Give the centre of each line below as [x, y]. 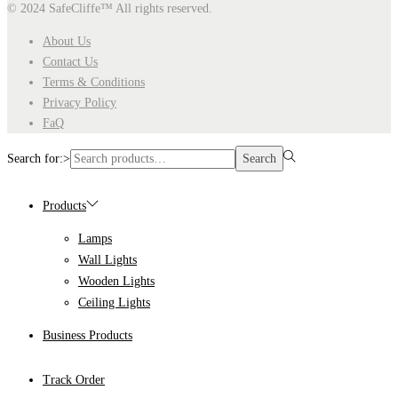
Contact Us [70, 62]
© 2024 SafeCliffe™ [60, 9]
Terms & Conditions [94, 83]
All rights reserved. [163, 9]
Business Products [88, 336]
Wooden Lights [116, 282]
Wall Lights [107, 260]
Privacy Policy [80, 103]
